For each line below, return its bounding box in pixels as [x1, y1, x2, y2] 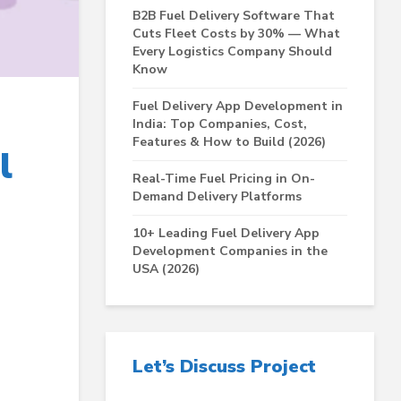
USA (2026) [132, 260, 203, 277]
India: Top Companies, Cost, [132, 115, 307, 132]
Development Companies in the [132, 243, 328, 260]
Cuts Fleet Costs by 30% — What [132, 25, 340, 42]
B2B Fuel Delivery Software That [132, 7, 335, 24]
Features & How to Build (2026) [132, 133, 329, 150]
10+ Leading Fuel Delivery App [132, 225, 320, 242]
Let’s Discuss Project [132, 354, 316, 379]
